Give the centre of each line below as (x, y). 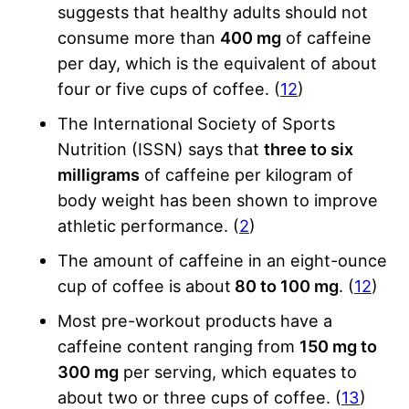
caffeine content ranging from (178, 346)
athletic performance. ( (148, 225)
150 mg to (338, 346)
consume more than (139, 37)
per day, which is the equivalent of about (217, 63)
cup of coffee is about (144, 285)
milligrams (99, 174)
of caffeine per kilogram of (246, 174)
